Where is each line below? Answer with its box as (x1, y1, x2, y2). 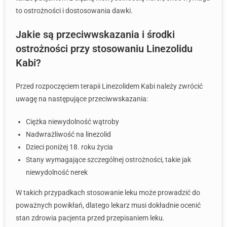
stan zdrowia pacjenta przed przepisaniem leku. (16, 214, 165, 222)
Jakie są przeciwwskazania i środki (16, 28, 175, 41)
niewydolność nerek (26, 168, 88, 176)
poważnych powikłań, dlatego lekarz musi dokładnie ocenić (16, 201, 201, 209)
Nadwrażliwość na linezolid (26, 130, 111, 138)
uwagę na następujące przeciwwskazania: (16, 95, 148, 103)
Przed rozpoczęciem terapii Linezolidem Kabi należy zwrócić (16, 82, 203, 90)
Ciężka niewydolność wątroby (26, 118, 119, 126)
